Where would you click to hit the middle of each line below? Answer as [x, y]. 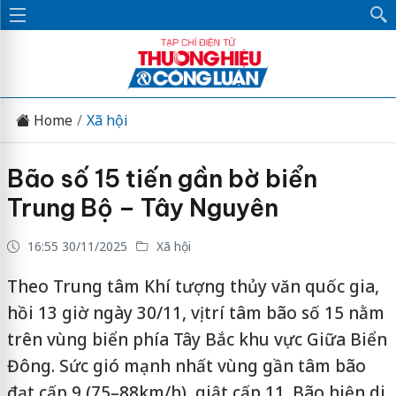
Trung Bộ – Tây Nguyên [142, 208]
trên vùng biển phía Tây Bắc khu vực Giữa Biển [197, 339]
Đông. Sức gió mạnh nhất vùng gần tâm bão [186, 366]
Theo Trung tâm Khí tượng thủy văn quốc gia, [193, 286]
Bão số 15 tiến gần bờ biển [162, 179]
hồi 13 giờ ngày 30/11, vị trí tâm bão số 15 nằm [195, 313]
